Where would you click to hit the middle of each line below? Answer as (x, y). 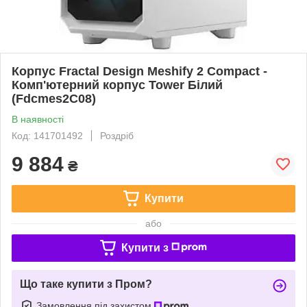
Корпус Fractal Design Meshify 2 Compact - (139, 71)
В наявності (38, 119)
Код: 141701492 (47, 135)
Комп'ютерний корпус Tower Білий (117, 85)
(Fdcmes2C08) (54, 98)
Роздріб (117, 135)
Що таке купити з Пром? (86, 284)
